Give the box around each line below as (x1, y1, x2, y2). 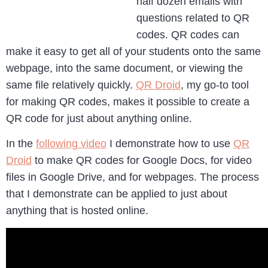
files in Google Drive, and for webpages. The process (6, 171, 259, 184)
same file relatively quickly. (6, 79, 136, 91)
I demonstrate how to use (106, 138, 233, 150)
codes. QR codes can (136, 29, 239, 41)
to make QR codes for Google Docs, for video (32, 154, 252, 167)
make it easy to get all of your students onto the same (6, 45, 261, 57)
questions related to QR (136, 12, 249, 24)
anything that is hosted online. (6, 205, 148, 217)
